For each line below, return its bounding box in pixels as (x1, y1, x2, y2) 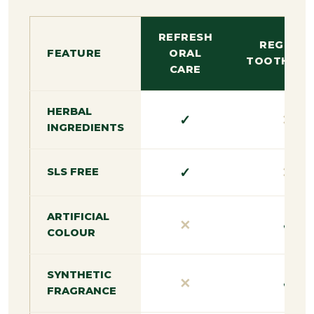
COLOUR (47, 226, 96, 239)
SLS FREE (47, 165, 100, 178)
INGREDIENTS (47, 121, 125, 134)
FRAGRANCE (47, 284, 117, 297)
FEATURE (47, 46, 102, 60)
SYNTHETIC (47, 268, 112, 281)
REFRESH (158, 30, 213, 43)
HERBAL (47, 104, 93, 118)
